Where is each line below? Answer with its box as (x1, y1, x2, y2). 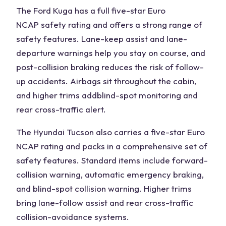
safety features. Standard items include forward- (16, 155, 208, 165)
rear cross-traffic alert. (16, 104, 106, 115)
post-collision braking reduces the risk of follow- (16, 62, 204, 72)
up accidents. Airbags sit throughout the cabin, (16, 76, 196, 86)
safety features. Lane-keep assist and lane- (16, 33, 187, 44)
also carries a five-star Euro (94, 127, 205, 137)
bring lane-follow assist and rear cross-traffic (16, 197, 193, 208)
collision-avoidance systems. (16, 211, 129, 222)
